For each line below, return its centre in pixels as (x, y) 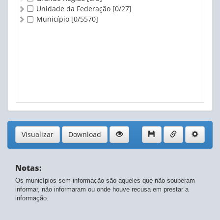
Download (85, 135)
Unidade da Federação (74, 9)
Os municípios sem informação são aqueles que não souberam (105, 181)
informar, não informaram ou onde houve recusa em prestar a (102, 190)
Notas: (28, 168)
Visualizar (38, 135)
